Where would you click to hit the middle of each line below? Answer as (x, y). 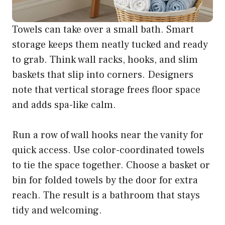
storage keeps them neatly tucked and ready (110, 44)
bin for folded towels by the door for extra (105, 180)
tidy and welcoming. (57, 210)
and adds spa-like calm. (64, 105)
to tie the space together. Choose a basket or (111, 165)
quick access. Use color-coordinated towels (108, 150)
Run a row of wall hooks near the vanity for (108, 135)
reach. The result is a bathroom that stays (106, 195)
